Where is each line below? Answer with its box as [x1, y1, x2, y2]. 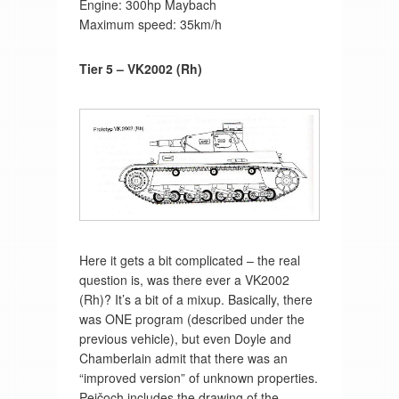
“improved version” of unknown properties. [78, 368, 318, 387]
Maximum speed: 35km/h [78, 15, 222, 34]
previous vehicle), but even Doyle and [78, 329, 291, 347]
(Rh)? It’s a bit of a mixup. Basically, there [78, 289, 313, 308]
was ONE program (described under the [78, 309, 305, 328]
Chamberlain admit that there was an [78, 348, 288, 367]
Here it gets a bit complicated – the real [78, 250, 300, 269]
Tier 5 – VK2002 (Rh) [78, 60, 202, 78]
